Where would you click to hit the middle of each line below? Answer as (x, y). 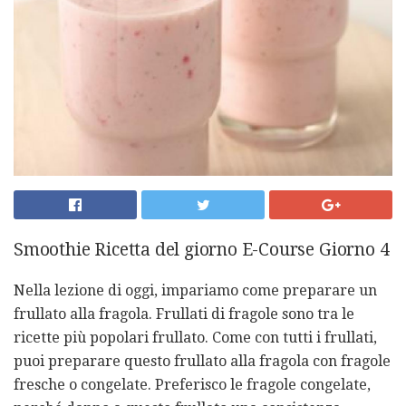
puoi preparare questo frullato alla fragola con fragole (202, 361)
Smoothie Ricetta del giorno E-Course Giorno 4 (202, 249)
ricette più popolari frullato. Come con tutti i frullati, (195, 337)
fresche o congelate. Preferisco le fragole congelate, (192, 384)
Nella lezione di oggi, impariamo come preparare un (195, 290)
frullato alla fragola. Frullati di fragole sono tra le (184, 314)
